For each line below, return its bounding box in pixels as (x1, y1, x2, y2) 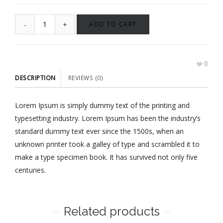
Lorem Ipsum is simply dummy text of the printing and (15, 100, 190, 110)
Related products (63, 204, 160, 219)
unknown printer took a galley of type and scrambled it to (15, 139, 200, 149)
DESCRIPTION (15, 74, 56, 83)
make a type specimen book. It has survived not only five (15, 152, 198, 162)
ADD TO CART (89, 20, 137, 29)
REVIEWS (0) (68, 74, 103, 83)
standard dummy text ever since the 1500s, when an (15, 126, 184, 136)
